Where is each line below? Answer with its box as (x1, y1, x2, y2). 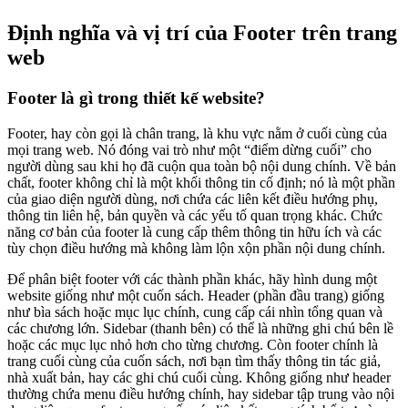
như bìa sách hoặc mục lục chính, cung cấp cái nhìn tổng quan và (7, 303, 382, 320)
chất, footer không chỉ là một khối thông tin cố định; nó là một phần (7, 174, 395, 190)
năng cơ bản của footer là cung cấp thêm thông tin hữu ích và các (7, 223, 382, 240)
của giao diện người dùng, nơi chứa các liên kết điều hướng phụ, (7, 190, 378, 207)
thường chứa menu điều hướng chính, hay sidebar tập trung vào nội (7, 385, 394, 402)
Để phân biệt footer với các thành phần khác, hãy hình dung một (7, 270, 377, 287)
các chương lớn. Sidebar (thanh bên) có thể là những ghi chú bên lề (7, 320, 393, 336)
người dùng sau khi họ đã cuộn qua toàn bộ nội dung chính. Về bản (7, 158, 396, 174)
